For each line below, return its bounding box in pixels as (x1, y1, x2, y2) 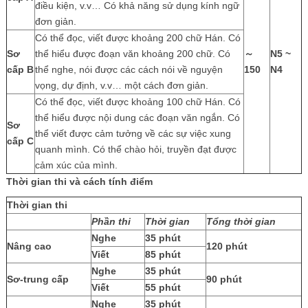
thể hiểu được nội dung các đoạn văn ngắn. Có (34, 111, 240, 123)
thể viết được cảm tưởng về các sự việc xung (34, 127, 231, 139)
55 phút (144, 281, 181, 293)
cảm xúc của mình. (34, 159, 118, 170)
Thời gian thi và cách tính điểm (5, 175, 153, 187)
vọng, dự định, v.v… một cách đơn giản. (34, 79, 208, 91)
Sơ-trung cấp (6, 273, 69, 285)
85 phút (144, 248, 181, 260)
